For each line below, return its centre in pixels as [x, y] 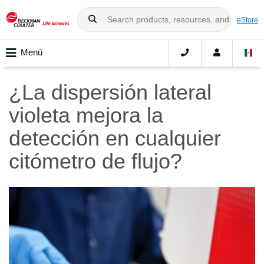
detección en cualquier [115, 138]
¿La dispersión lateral [110, 93]
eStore [247, 19]
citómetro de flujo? [95, 161]
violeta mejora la [86, 115]
